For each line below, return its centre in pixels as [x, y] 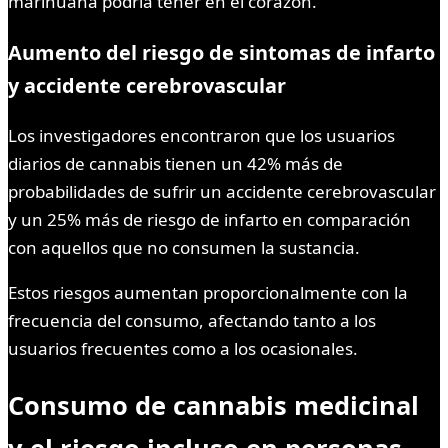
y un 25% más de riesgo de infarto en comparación [209, 219]
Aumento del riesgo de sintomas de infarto [221, 52]
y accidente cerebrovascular [147, 85]
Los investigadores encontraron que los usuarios [201, 135]
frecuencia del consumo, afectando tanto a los [192, 320]
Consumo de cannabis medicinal [213, 404]
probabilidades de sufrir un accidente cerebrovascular [222, 191]
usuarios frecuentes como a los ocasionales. [183, 348]
